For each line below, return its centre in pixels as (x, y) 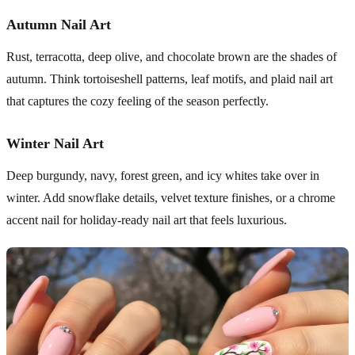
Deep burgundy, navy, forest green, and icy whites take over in (163, 175)
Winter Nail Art (55, 143)
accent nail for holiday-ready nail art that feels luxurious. (147, 219)
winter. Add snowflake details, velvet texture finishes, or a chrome (171, 197)
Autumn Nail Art (59, 24)
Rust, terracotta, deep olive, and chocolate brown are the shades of (172, 56)
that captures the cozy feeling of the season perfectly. (137, 101)
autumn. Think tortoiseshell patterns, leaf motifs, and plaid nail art (170, 78)
